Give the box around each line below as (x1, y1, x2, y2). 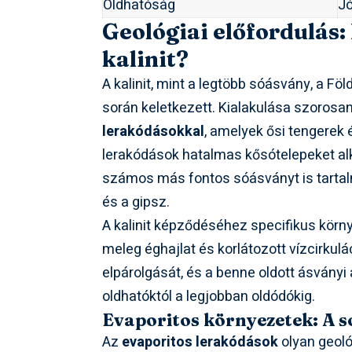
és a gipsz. (102, 192, 170, 214)
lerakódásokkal (102, 121, 205, 143)
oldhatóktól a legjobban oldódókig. (102, 286, 316, 308)
